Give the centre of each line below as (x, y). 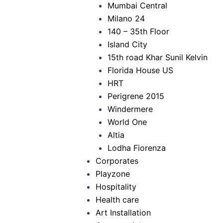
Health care (117, 200)
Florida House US (140, 70)
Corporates (117, 161)
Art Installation (123, 213)
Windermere (130, 109)
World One (127, 122)
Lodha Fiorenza (137, 148)
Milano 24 (126, 18)
